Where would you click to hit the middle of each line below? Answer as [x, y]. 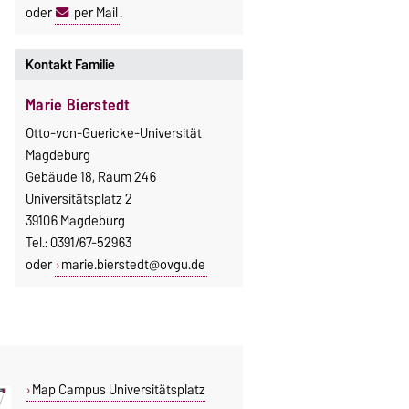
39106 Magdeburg [75, 220]
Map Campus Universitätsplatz [118, 389]
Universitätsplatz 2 [79, 199]
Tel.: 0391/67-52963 [78, 242]
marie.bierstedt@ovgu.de [133, 264]
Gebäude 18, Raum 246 [90, 177]
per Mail [95, 13]
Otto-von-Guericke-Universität [113, 133]
